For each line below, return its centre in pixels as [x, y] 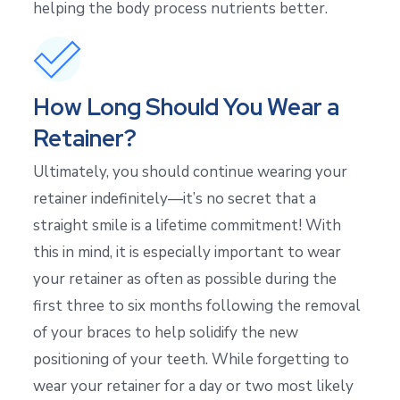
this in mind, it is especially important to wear [187, 252]
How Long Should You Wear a [186, 107]
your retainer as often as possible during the [185, 279]
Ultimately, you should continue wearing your [190, 172]
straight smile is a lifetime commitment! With [187, 225]
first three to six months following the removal [197, 306]
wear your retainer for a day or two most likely [193, 386]
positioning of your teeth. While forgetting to [191, 359]
